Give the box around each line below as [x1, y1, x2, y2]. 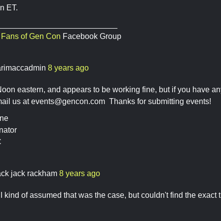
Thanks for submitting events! [105, 97, 211, 106]
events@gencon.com [31, 97, 105, 106]
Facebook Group [61, 32, 121, 40]
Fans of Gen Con [1, 32, 61, 40]
